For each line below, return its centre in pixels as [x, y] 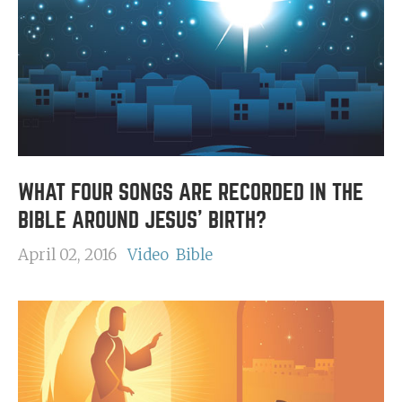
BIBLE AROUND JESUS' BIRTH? [142, 220]
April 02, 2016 [67, 255]
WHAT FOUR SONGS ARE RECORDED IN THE [191, 192]
